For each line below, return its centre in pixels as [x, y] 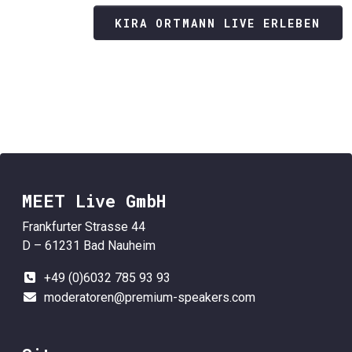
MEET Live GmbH [94, 201]
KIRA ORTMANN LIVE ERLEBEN [218, 23]
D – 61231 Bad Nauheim [89, 246]
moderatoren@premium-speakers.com [150, 298]
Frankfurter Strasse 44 [84, 227]
